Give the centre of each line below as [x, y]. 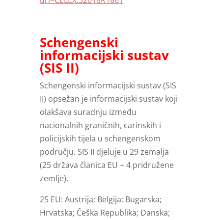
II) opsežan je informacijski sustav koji [109, 99]
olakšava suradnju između [88, 112]
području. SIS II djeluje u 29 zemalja [104, 152]
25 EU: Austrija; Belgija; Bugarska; [100, 200]
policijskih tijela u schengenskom [100, 139]
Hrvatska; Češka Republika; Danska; [105, 213]
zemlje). [54, 179]
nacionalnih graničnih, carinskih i [100, 125]
